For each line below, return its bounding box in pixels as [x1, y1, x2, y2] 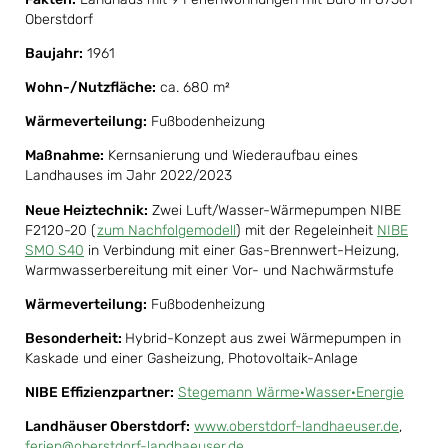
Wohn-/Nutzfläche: [25, 79, 156, 97]
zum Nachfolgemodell [97, 221, 236, 239]
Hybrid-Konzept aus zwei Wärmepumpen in [125, 329, 401, 347]
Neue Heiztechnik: [25, 201, 148, 219]
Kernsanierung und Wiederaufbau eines [104, 147, 358, 165]
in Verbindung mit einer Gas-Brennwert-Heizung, [84, 241, 399, 259]
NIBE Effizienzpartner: [25, 383, 174, 401]
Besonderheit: [25, 329, 125, 347]
